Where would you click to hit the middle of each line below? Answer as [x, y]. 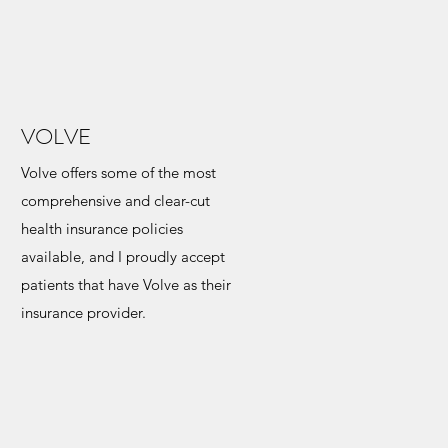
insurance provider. [83, 312]
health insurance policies [102, 228]
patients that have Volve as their [126, 284]
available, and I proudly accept [123, 256]
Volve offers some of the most [118, 172]
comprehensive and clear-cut [115, 200]
